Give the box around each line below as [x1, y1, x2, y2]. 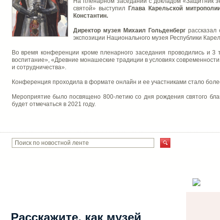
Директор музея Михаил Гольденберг [73, 27, 188, 34]
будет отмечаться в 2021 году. [11, 101, 96, 108]
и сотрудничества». [11, 64, 66, 71]
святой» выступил [73, 5, 129, 12]
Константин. [73, 12, 109, 19]
